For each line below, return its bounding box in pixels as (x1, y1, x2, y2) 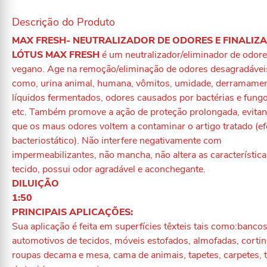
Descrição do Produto (12, 15, 115, 29)
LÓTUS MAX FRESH (12, 48, 100, 61)
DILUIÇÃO (12, 177, 59, 190)
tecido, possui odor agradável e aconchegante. (12, 163, 206, 176)
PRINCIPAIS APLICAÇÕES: (12, 206, 133, 219)
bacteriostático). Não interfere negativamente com (12, 134, 222, 147)
